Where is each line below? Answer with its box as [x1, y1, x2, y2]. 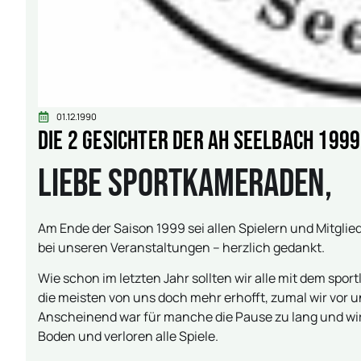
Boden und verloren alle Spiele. [38, 327, 218, 346]
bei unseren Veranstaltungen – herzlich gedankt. [38, 239, 325, 256]
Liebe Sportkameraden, [38, 161, 332, 207]
